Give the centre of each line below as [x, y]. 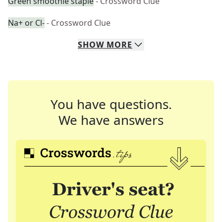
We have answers [111, 120]
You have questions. [111, 104]
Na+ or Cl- [26, 23]
